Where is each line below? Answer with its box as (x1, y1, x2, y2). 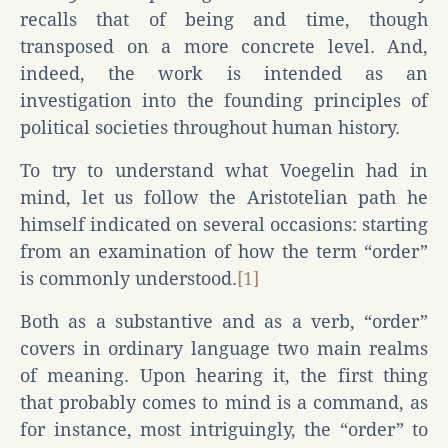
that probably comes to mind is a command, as (20, 391, 428, 413)
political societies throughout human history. (20, 116, 400, 138)
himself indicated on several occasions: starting (20, 213, 428, 235)
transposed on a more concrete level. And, (20, 35, 428, 57)
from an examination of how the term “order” (20, 240, 428, 262)
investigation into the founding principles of (20, 89, 428, 111)
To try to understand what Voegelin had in (20, 159, 428, 181)
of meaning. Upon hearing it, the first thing (20, 364, 428, 386)
